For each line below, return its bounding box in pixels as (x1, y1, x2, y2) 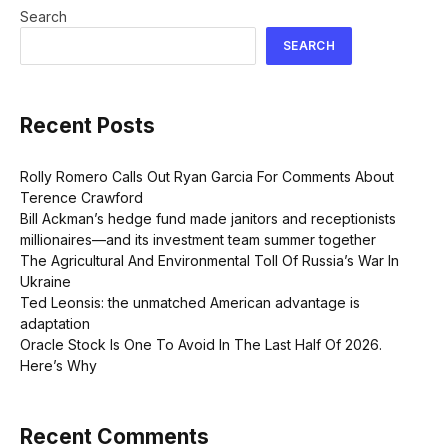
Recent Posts (20, 113, 155, 139)
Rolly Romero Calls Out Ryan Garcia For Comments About (20, 167, 394, 185)
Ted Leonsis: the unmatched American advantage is (20, 293, 360, 311)
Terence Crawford (20, 188, 143, 206)
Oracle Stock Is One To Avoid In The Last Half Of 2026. (20, 335, 382, 353)
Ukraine (20, 272, 71, 290)
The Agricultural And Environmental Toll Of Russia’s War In (20, 251, 399, 269)
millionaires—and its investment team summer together (20, 230, 376, 248)
